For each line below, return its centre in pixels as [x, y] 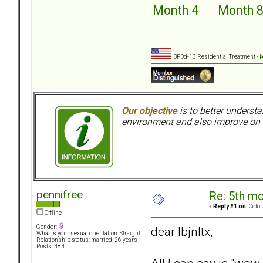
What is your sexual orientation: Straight [88, 234]
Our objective [149, 111]
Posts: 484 [50, 247]
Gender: [47, 227]
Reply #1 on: [230, 207]
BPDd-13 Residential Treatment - [215, 57]
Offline [53, 213]
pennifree [60, 195]
